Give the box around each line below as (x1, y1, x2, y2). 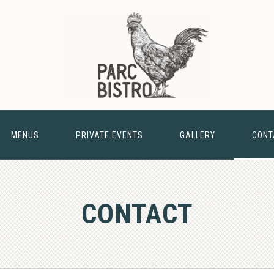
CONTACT (81, 198, 193, 230)
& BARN (229, 169, 260, 179)
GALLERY (179, 130, 215, 140)
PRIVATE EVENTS (75, 130, 143, 140)
